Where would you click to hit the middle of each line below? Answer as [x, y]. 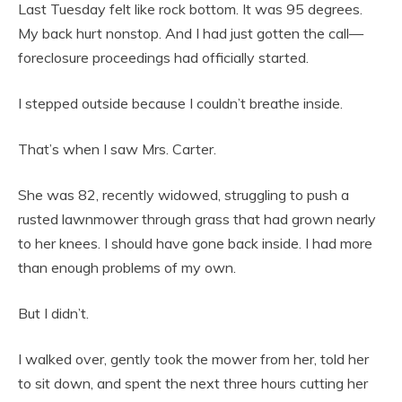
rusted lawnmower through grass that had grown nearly [197, 219]
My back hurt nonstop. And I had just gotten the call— [191, 34]
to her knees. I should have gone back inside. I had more [195, 244]
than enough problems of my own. [127, 268]
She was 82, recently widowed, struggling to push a [184, 195]
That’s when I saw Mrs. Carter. [117, 149]
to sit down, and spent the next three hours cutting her [193, 384]
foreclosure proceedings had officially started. [163, 58]
